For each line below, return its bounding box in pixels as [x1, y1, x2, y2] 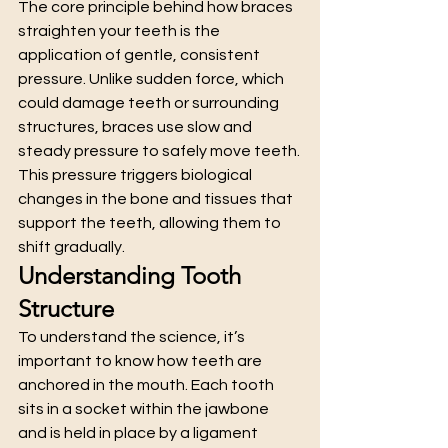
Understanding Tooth [18, 260, 247, 290]
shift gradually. [18, 238, 125, 255]
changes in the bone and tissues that [18, 190, 296, 207]
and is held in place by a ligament [18, 424, 261, 441]
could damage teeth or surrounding [18, 94, 282, 111]
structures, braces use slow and [18, 118, 255, 135]
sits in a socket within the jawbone [18, 400, 272, 417]
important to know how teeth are [18, 352, 265, 369]
